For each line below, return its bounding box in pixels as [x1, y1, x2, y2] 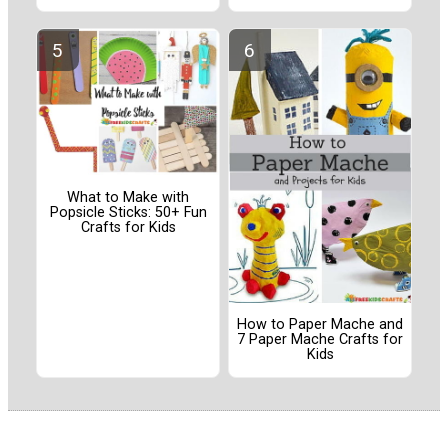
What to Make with [67, 188, 189, 206]
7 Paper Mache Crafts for [237, 331, 403, 349]
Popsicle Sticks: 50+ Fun [49, 203, 207, 221]
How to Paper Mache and [237, 316, 403, 334]
